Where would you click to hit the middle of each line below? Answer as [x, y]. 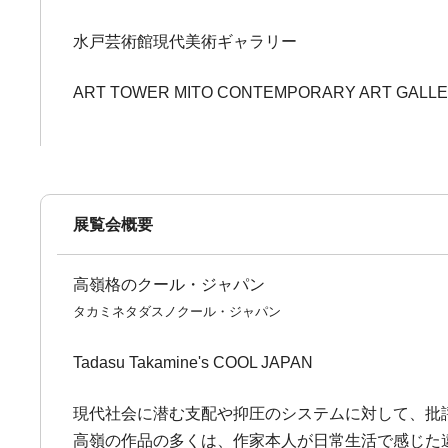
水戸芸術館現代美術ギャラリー [185, 41]
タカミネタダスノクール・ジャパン [177, 311]
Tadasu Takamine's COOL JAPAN [193, 362]
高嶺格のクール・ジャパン [169, 284]
